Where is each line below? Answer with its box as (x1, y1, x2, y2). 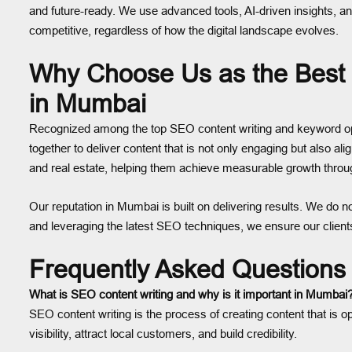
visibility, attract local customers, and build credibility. (29, 327, 297, 340)
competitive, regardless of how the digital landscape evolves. (29, 24, 339, 37)
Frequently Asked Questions (29, 255, 346, 284)
